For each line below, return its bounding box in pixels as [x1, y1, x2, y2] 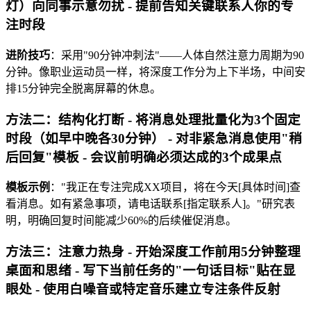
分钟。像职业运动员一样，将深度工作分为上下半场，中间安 [6, 65, 305, 78]
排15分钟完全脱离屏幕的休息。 [6, 82, 161, 94]
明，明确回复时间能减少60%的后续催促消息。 [6, 215, 237, 227]
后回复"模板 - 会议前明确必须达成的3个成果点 [6, 149, 282, 165]
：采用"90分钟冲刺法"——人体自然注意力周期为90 [50, 49, 304, 61]
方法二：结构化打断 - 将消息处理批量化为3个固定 [6, 112, 301, 127]
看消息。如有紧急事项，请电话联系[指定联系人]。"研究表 [6, 198, 295, 210]
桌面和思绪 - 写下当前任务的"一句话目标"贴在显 [6, 262, 296, 278]
